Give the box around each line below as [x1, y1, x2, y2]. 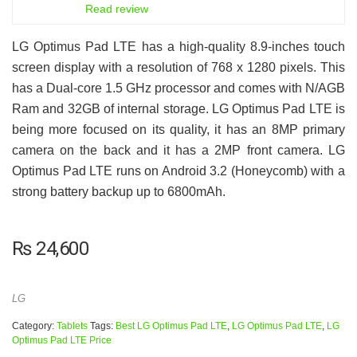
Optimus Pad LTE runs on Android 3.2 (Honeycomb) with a [12, 163, 345, 178]
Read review [85, 2, 148, 15]
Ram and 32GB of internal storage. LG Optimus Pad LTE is [12, 101, 345, 116]
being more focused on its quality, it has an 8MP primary [12, 122, 345, 136]
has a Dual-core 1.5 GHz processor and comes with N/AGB [12, 80, 345, 95]
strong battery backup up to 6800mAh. [12, 184, 226, 198]
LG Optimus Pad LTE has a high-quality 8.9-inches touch [12, 39, 345, 53]
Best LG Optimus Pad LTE [116, 320, 227, 331]
